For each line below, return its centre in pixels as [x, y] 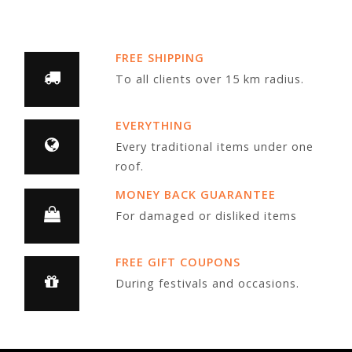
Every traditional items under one [214, 146]
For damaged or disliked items [206, 216]
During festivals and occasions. [207, 284]
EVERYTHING [154, 125]
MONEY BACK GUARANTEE [195, 194]
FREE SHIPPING [159, 57]
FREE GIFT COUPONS [178, 262]
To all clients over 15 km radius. [209, 79]
